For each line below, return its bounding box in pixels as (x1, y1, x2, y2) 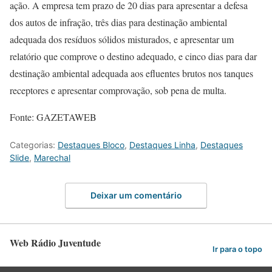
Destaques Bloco (58, 139, 124, 150)
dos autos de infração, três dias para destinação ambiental (10, 15, 227, 29)
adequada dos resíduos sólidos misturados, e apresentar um (10, 32, 234, 46)
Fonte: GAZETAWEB (10, 110, 97, 123)
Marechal (34, 152, 70, 163)
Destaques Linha (129, 139, 195, 150)
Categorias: (10, 139, 58, 150)
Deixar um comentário (90, 190, 182, 201)
